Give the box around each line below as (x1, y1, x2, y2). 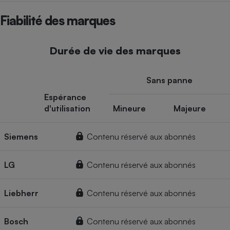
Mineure (113, 103, 146, 113)
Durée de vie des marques (49, 44, 181, 57)
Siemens (4, 131, 38, 142)
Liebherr (4, 187, 39, 198)
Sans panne (146, 74, 193, 85)
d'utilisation (44, 103, 90, 113)
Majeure (173, 103, 206, 113)
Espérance (44, 91, 86, 102)
